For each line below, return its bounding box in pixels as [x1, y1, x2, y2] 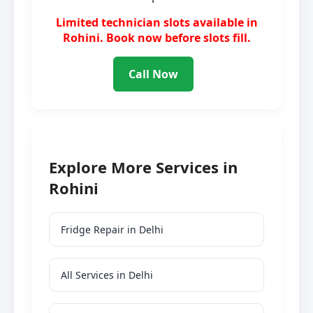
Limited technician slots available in [55, 15, 258, 31]
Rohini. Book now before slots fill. [62, 30, 251, 46]
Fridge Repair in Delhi [61, 223, 163, 237]
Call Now [128, 66, 178, 82]
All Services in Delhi [61, 268, 153, 282]
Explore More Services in [49, 156, 238, 178]
